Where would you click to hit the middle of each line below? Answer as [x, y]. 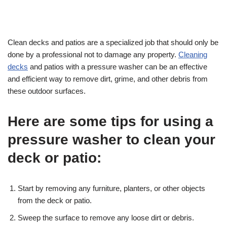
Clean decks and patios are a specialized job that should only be [113, 43]
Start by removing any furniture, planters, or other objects [111, 188]
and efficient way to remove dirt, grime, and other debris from [108, 79]
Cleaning [193, 55]
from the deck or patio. [55, 201]
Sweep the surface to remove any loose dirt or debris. [106, 218]
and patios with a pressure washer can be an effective [118, 67]
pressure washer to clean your [111, 140]
